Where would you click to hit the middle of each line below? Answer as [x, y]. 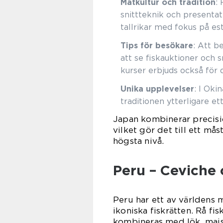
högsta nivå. [139, 141]
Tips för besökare [157, 46]
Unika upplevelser [157, 89]
